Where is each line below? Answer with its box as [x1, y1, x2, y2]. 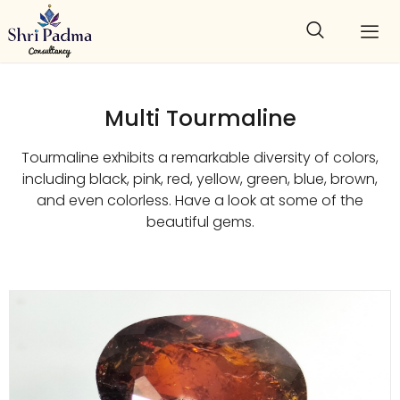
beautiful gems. [146, 212, 254, 232]
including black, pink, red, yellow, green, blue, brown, [22, 169, 378, 189]
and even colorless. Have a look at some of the [37, 190, 363, 211]
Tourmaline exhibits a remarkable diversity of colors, [21, 147, 379, 168]
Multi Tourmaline [104, 103, 296, 134]
